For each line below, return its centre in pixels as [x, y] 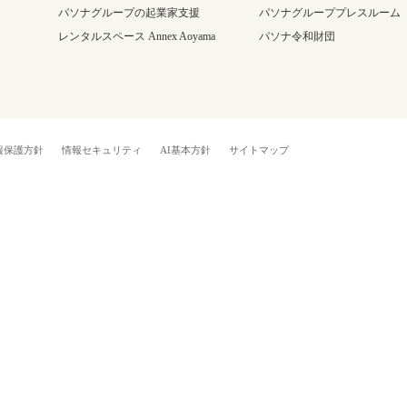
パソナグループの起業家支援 [129, 13]
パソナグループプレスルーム [330, 13]
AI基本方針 [185, 150]
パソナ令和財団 [298, 36]
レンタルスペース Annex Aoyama [136, 36]
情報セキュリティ [102, 150]
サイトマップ [259, 150]
